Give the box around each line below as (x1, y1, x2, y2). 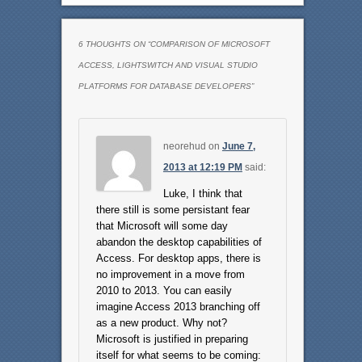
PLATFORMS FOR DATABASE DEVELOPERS (78, 81, 251, 90)
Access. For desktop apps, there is (95, 251, 261, 264)
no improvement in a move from (95, 267, 245, 280)
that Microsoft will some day (95, 219, 228, 232)
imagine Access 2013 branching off (95, 300, 260, 313)
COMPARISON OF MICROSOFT (149, 39, 270, 48)
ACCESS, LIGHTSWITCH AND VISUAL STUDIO (78, 60, 258, 69)
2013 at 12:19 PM (162, 161, 242, 173)
